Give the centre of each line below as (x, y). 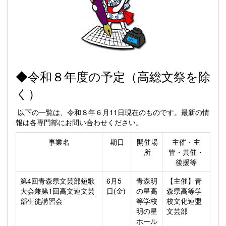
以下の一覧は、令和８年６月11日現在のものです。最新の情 (112, 112)
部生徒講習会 (41, 201)
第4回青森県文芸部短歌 (58, 181)
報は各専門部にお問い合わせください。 (79, 122)
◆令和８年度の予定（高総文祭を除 (113, 76)
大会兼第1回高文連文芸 (58, 191)
